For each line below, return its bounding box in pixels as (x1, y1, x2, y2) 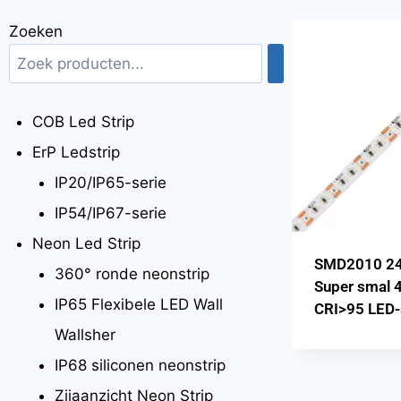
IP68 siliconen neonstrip (55, 355, 226, 374)
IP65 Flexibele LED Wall (55, 294, 223, 313)
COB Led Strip (31, 112, 134, 131)
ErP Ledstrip (31, 142, 120, 161)
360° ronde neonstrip (55, 264, 209, 283)
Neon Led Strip (31, 234, 141, 252)
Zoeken (9, 22, 63, 41)
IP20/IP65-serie (55, 173, 166, 192)
